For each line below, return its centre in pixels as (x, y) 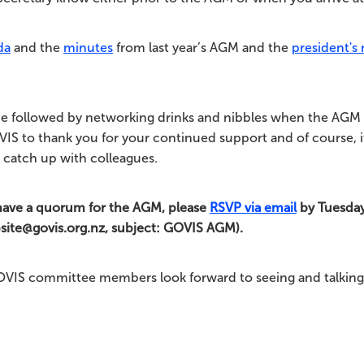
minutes (88, 47)
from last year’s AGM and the (202, 47)
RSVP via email (253, 207)
